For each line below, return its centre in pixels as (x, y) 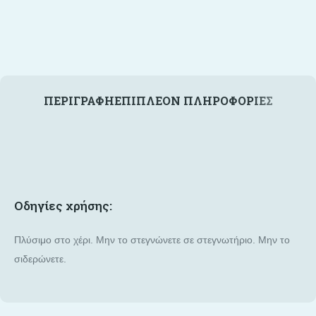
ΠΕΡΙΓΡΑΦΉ (79, 101)
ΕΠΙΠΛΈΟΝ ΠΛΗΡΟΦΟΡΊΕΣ (193, 101)
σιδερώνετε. (40, 259)
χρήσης (87, 206)
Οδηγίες (38, 206)
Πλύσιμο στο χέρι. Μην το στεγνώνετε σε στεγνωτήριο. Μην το (152, 240)
